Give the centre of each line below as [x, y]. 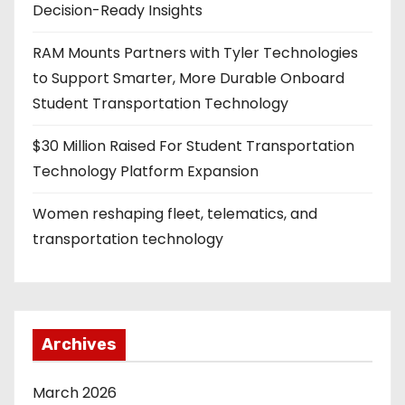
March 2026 [75, 392]
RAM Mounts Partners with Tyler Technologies [195, 52]
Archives [79, 344]
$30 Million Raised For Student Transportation [193, 146]
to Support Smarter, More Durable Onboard [188, 78]
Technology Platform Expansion [146, 171]
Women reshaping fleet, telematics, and [175, 213]
